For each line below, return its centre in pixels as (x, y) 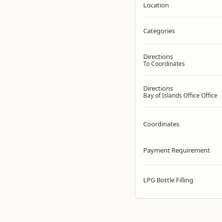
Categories (159, 31)
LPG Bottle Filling (168, 180)
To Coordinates (164, 64)
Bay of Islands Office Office (180, 95)
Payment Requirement (177, 150)
